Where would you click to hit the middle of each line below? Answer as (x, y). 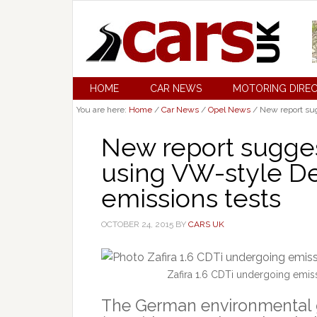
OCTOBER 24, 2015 (137, 224)
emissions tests (191, 198)
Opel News (229, 110)
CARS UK (206, 224)
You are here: (103, 110)
